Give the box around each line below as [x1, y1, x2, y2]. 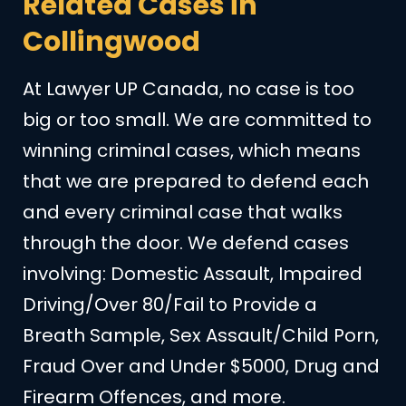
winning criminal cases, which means [23, 138, 361, 164]
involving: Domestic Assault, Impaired [23, 261, 362, 287]
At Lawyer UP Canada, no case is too [23, 76, 354, 102]
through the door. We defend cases [23, 230, 349, 256]
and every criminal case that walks [23, 199, 343, 226]
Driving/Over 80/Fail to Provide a [23, 292, 317, 318]
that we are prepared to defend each [23, 169, 369, 195]
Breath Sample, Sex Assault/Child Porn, [23, 323, 379, 349]
